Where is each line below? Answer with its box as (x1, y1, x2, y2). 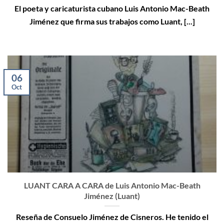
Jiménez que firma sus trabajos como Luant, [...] (29, 16, 195, 26)
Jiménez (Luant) (84, 190, 140, 200)
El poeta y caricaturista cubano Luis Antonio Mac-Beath (14, 3, 209, 13)
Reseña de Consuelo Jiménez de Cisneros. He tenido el (15, 212, 208, 222)
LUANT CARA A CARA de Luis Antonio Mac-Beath (23, 180, 200, 190)
